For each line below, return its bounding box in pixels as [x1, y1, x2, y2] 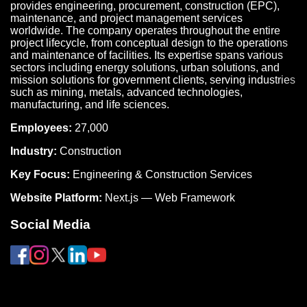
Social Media [10, 217, 90, 232]
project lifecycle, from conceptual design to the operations [10, 37, 288, 49]
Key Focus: [10, 169, 70, 181]
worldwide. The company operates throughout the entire [10, 25, 280, 37]
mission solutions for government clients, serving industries [10, 74, 295, 86]
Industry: [10, 145, 57, 158]
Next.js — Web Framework [105, 192, 235, 204]
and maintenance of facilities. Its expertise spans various [10, 49, 283, 62]
